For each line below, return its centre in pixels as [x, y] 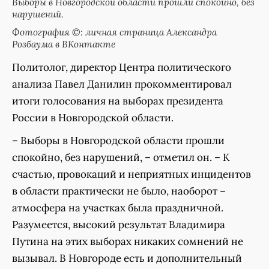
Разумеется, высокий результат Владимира [119, 224]
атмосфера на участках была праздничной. [118, 207]
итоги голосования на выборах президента [118, 101]
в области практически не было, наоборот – [119, 191]
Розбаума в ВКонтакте [64, 44]
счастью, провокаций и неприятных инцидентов [131, 174]
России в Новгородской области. [93, 117]
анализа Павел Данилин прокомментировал [122, 84]
